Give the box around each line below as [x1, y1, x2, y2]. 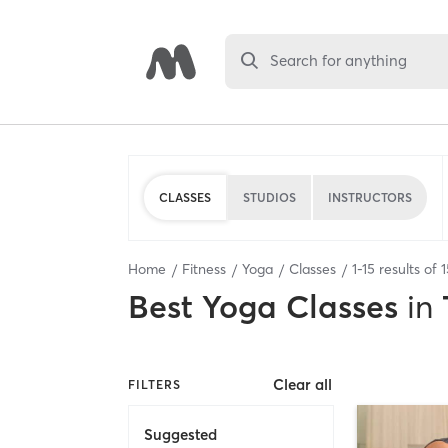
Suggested [144, 424, 217, 444]
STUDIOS [243, 189, 296, 205]
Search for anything [270, 51, 408, 71]
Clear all [273, 375, 333, 395]
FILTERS [128, 376, 181, 392]
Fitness [182, 260, 226, 278]
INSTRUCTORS [328, 189, 412, 205]
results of [375, 260, 441, 278]
